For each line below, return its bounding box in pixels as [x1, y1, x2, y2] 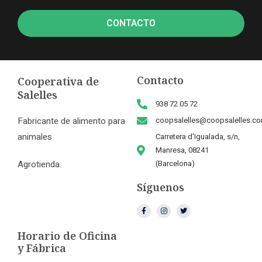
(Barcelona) [155, 158, 195, 170]
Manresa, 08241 [155, 144, 209, 156]
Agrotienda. [18, 158, 61, 171]
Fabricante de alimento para [18, 115, 125, 128]
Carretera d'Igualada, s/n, [155, 131, 240, 143]
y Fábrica [18, 241, 66, 256]
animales [18, 130, 52, 144]
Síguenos [137, 180, 184, 195]
